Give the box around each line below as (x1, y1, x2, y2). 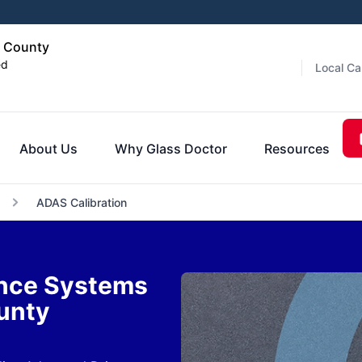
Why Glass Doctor (114, 140, 227, 157)
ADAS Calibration (36, 196, 127, 209)
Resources (263, 140, 330, 157)
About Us (19, 140, 78, 157)
